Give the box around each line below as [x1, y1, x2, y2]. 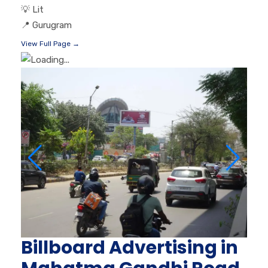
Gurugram [32, 20, 72, 31]
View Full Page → [21, 39, 80, 48]
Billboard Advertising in [21, 234, 238, 260]
